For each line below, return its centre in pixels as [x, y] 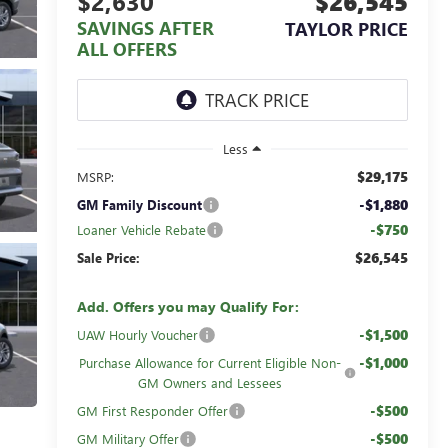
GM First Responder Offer [152, 410]
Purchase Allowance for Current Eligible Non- [210, 362]
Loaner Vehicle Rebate [141, 229]
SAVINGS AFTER [145, 28]
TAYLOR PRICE [346, 29]
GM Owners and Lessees [210, 382]
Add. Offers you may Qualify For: [187, 306]
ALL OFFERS [126, 49]
